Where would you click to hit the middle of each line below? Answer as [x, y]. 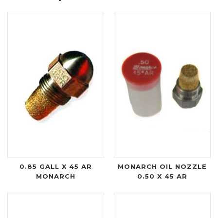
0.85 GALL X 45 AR [56, 166]
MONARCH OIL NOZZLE [162, 166]
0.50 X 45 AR [162, 176]
